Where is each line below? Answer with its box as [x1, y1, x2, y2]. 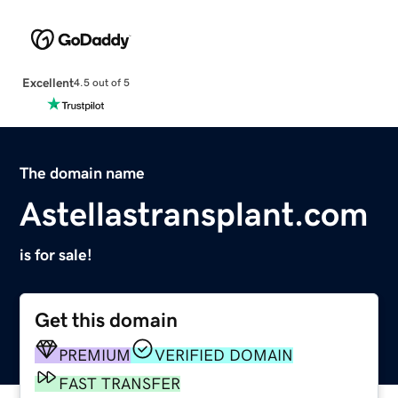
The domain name [20, 164, 146, 181]
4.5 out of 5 [73, 77, 130, 89]
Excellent [21, 76, 74, 89]
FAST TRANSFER [59, 375, 181, 392]
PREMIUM [59, 346, 131, 363]
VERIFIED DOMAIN [155, 346, 294, 363]
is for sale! [20, 246, 93, 263]
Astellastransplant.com [20, 196, 370, 231]
